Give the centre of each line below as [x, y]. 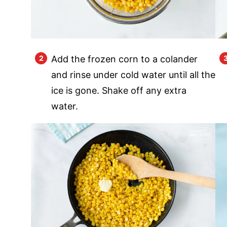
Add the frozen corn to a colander [124, 59]
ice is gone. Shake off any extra [119, 91]
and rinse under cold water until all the [133, 75]
